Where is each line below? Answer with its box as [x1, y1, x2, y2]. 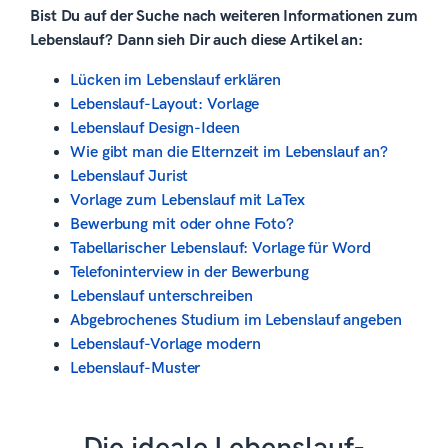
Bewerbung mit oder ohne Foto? [70, 214, 295, 234]
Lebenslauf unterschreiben [70, 286, 253, 306]
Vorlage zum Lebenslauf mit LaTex [70, 190, 305, 210]
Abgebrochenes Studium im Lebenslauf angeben [70, 310, 402, 330]
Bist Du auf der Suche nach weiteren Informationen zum [30, 6, 418, 26]
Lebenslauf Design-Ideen [70, 118, 240, 138]
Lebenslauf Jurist [70, 166, 189, 186]
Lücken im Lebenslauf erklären [70, 70, 282, 90]
